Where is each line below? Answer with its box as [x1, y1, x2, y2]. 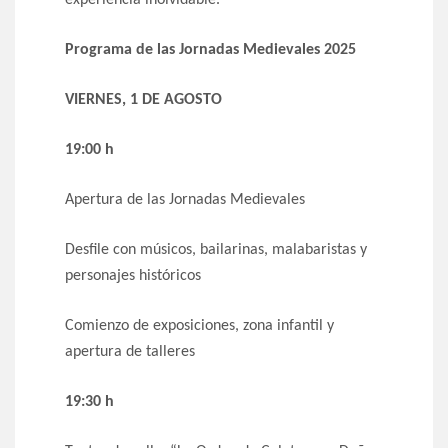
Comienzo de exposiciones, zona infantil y [65, 318, 334, 335]
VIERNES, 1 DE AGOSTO [65, 92, 222, 109]
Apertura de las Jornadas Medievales [65, 192, 305, 209]
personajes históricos [65, 268, 201, 285]
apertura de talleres [65, 344, 195, 361]
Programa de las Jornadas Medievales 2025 [65, 42, 356, 59]
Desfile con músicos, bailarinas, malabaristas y [65, 242, 367, 259]
